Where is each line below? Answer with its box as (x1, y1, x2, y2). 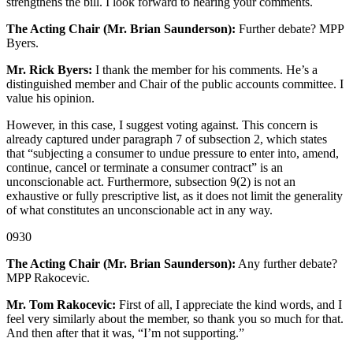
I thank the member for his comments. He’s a (92, 63, 318, 77)
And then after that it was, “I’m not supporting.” (6, 326, 244, 340)
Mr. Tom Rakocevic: (6, 298, 116, 312)
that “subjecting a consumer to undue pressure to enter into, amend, (6, 147, 339, 161)
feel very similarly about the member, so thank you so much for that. (6, 312, 344, 326)
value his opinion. (6, 91, 95, 106)
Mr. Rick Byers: (6, 63, 92, 77)
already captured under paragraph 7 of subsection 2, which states (6, 132, 327, 147)
